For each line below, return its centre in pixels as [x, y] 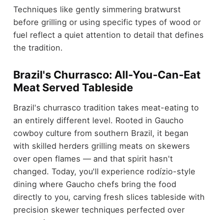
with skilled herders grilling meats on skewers [101, 146]
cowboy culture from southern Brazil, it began [101, 133]
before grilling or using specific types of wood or [107, 22]
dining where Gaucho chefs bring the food [95, 184]
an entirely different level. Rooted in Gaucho [98, 120]
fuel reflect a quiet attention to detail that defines [108, 35]
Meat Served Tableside [73, 88]
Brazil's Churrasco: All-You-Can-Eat [107, 75]
